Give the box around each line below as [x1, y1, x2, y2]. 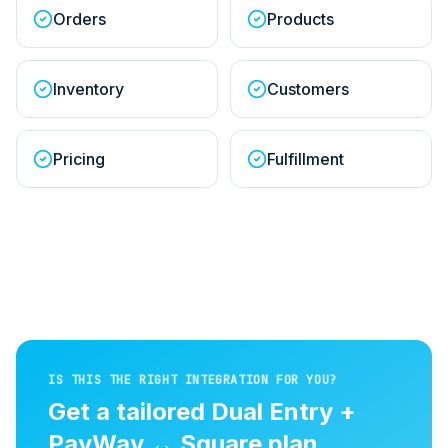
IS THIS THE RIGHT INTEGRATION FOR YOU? [48, 371, 337, 388]
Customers [267, 78, 349, 99]
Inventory [53, 78, 124, 99]
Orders [53, 8, 106, 29]
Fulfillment [267, 148, 344, 169]
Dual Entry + [211, 396, 356, 426]
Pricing [53, 148, 105, 169]
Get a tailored [48, 396, 211, 426]
